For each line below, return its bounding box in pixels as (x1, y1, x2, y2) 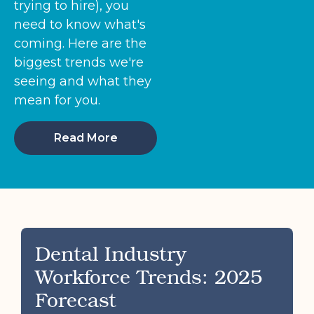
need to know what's (14, 17, 146, 32)
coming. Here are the (14, 36, 146, 51)
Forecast (35, 286, 116, 313)
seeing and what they (14, 74, 151, 89)
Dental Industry (35, 240, 186, 266)
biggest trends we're (14, 55, 144, 70)
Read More (53, 131, 118, 144)
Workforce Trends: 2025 (35, 263, 262, 289)
